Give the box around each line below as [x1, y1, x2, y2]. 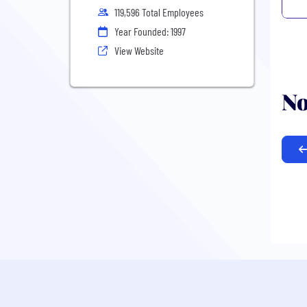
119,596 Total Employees [114, 5, 204, 19]
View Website [114, 44, 164, 57]
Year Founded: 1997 [114, 25, 186, 38]
